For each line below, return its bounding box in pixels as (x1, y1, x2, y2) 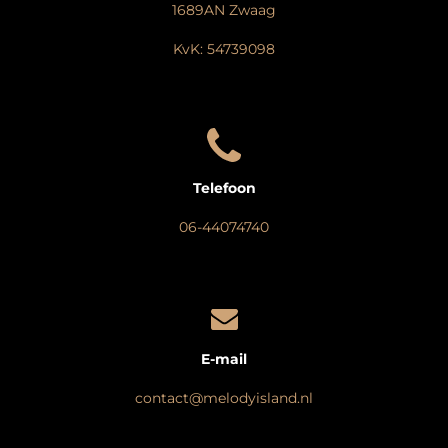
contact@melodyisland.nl (135, 389, 313, 407)
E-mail (201, 350, 247, 368)
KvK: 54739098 (173, 40, 275, 58)
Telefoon (192, 179, 256, 197)
